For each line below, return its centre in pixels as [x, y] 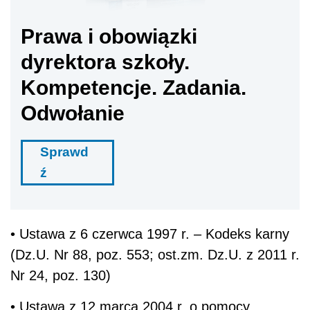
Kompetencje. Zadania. [134, 88]
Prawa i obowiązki [109, 37]
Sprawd [64, 152]
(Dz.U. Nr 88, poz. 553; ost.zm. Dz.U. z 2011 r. [155, 255]
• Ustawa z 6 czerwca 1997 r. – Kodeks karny [150, 234]
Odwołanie [73, 113]
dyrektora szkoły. [105, 62]
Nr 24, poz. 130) [61, 276]
